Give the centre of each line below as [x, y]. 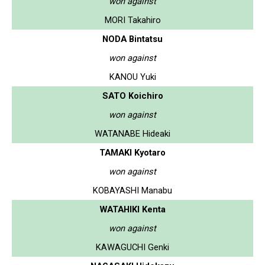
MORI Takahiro [132, 20]
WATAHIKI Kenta [132, 209]
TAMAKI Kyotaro [132, 152]
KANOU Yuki [132, 77]
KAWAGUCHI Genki [132, 247]
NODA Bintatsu [132, 39]
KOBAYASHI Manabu [132, 190]
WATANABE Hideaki [132, 133]
